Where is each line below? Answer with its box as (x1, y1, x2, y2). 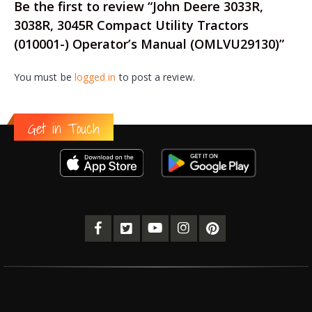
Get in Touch (28, 117, 100, 141)
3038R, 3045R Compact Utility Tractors (14, 17, 249, 34)
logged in (74, 70, 116, 84)
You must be (14, 70, 75, 84)
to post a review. (116, 70, 195, 84)
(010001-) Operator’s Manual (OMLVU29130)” (14, 36, 284, 53)
